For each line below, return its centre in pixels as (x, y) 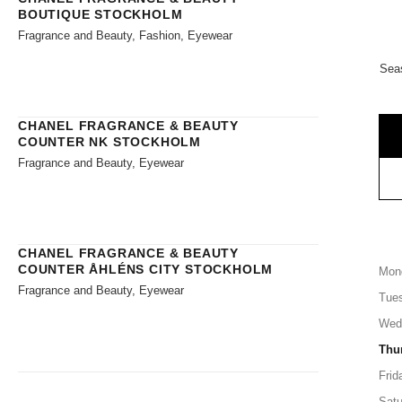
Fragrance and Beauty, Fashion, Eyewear (125, 35)
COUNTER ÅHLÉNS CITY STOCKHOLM (146, 269)
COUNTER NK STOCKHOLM (110, 141)
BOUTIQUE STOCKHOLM (100, 14)
